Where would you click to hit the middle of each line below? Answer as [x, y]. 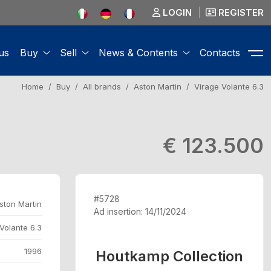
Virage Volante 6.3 [229, 87]
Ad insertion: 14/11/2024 [140, 211]
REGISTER [240, 12]
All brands [102, 87]
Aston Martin [158, 87]
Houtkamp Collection [169, 256]
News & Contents [138, 53]
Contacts [220, 53]
